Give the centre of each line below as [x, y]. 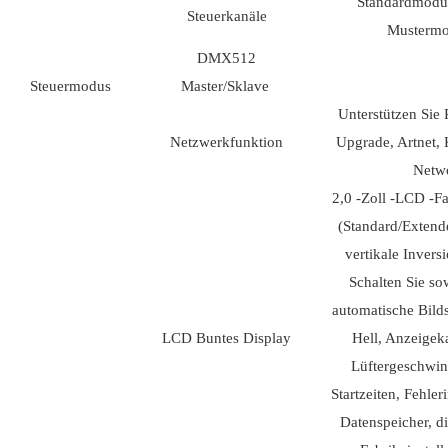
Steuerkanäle [226, 16]
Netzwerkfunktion [226, 142]
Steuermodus [70, 86]
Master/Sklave [226, 86]
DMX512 [226, 58]
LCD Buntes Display [226, 338]
